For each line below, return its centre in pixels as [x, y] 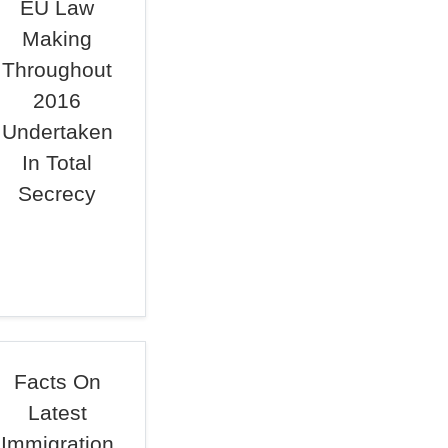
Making [57, 38]
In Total [57, 162]
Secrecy [57, 193]
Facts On [57, 381]
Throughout [57, 69]
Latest [57, 412]
